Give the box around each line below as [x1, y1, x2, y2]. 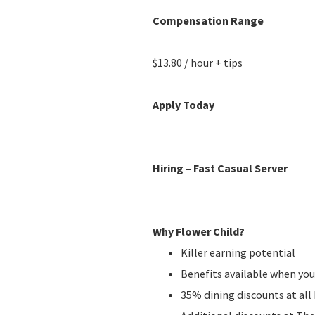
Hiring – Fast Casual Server [153, 160, 288, 175]
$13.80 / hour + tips [153, 55, 243, 70]
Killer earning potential [181, 245, 295, 259]
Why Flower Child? [153, 224, 245, 238]
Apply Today [153, 97, 214, 112]
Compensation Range [153, 13, 264, 27]
